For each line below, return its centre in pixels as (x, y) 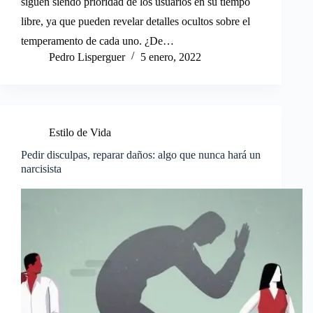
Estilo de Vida (80, 132)
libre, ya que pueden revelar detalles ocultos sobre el (136, 21)
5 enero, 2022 (171, 57)
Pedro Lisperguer (87, 57)
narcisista (41, 168)
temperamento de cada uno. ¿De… (97, 41)
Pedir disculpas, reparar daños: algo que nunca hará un (141, 154)
